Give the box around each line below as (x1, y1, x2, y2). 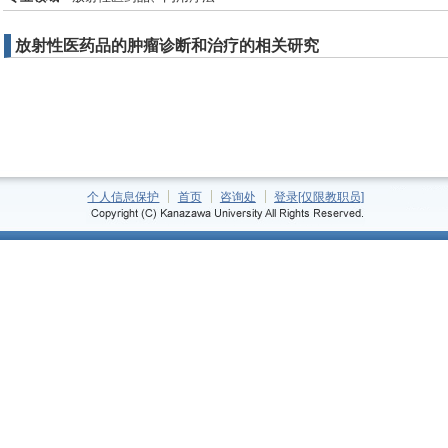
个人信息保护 (87, 190, 160, 203)
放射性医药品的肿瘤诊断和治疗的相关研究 (15, 37, 319, 54)
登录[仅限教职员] (274, 190, 365, 203)
